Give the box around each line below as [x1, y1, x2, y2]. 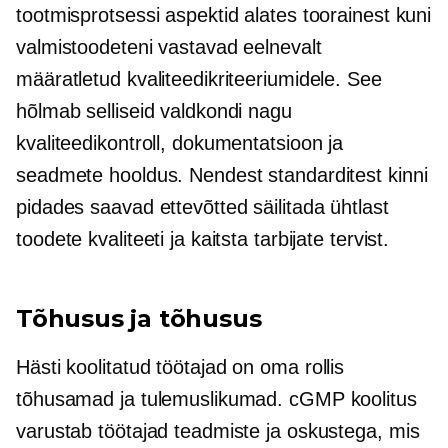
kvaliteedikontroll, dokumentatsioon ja [16, 132, 344, 154]
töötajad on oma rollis [150, 356, 345, 378]
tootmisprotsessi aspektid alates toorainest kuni [16, 4, 432, 26]
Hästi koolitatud [16, 356, 151, 378]
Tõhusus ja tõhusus [16, 304, 262, 333]
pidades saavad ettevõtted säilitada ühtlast [16, 196, 389, 218]
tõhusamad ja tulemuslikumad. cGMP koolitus [16, 388, 417, 410]
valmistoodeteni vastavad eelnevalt [16, 36, 322, 58]
